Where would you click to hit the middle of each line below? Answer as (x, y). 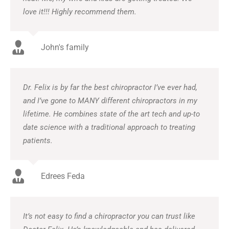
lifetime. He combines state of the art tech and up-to (111, 114)
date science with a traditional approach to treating (109, 127)
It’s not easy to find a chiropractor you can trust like (109, 216)
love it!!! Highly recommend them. (80, 12)
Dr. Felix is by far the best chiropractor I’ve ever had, (110, 87)
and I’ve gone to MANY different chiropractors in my (110, 100)
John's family (65, 47)
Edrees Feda (63, 176)
